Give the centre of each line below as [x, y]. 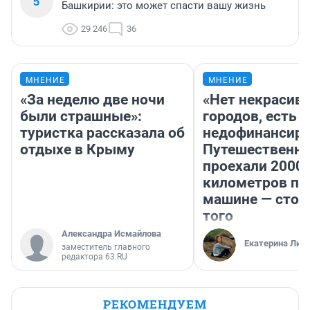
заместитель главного [106, 247]
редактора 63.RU [94, 257]
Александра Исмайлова [111, 234]
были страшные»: [81, 117]
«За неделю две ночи [92, 100]
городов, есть [250, 117]
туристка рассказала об [102, 133]
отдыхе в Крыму [77, 150]
